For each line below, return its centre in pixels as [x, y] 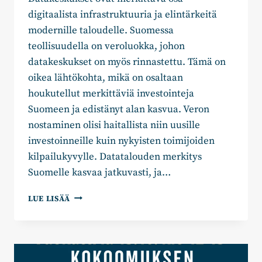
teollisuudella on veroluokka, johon [106, 46]
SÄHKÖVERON [98, 208]
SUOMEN [88, 245]
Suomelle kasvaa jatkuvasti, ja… [99, 172]
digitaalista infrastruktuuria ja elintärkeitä [123, 14]
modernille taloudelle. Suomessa [101, 30]
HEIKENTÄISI [96, 233]
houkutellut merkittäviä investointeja [111, 93]
